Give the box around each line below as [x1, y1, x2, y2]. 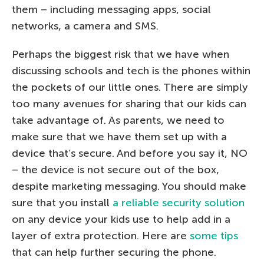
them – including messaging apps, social [12, 2, 211, 16]
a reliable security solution [113, 196, 245, 209]
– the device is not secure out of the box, [12, 163, 219, 176]
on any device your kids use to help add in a [12, 212, 230, 226]
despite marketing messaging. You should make [12, 179, 246, 193]
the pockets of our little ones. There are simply [12, 80, 248, 94]
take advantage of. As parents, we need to [12, 113, 225, 127]
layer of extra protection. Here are [12, 229, 190, 242]
